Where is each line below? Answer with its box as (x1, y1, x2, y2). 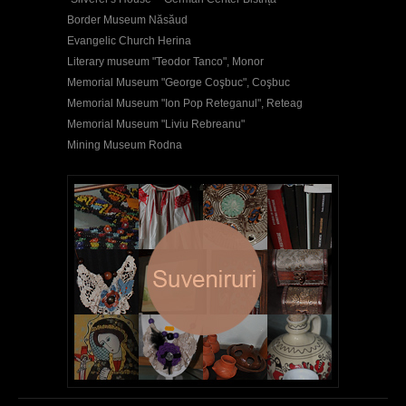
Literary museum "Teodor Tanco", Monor (67, 55, 264, 69)
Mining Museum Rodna (67, 139, 182, 152)
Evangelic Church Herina (67, 34, 191, 48)
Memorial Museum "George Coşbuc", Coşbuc (67, 76, 290, 90)
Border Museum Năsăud (67, 14, 188, 27)
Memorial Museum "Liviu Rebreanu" (67, 118, 245, 131)
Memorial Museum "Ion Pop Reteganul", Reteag (67, 97, 303, 111)
